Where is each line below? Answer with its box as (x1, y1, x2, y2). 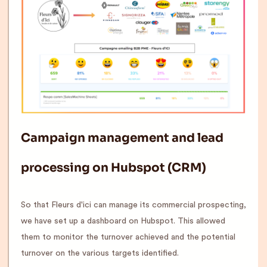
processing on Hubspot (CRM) (21, 160, 206, 176)
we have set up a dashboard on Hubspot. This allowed (21, 217, 225, 226)
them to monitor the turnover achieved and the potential (21, 233, 235, 242)
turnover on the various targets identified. (21, 249, 179, 258)
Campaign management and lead (21, 131, 223, 146)
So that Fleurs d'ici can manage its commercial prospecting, (21, 201, 246, 210)
